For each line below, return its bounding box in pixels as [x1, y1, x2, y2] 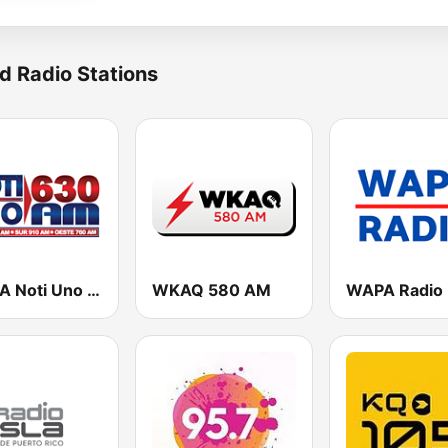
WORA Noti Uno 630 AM [87, 280, 100, 301]
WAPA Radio [345, 280, 443, 301]
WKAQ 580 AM [152, 280, 272, 301]
